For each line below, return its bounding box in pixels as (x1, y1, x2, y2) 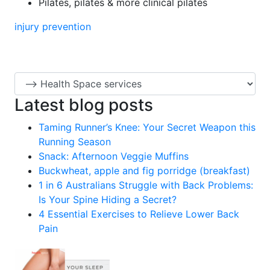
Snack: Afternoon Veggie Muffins (38, 150, 189, 162)
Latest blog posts (14, 95, 153, 115)
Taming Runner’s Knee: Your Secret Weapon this (38, 121, 256, 133)
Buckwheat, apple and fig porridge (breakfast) (38, 165, 250, 177)
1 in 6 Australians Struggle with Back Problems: (38, 179, 253, 191)
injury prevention (14, 20, 91, 33)
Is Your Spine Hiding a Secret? (38, 193, 177, 206)
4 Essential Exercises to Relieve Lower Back (38, 208, 239, 220)
